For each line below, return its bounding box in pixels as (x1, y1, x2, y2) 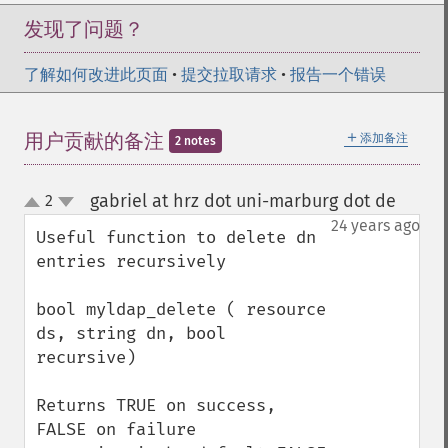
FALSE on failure (36, 419, 196, 440)
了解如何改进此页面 (24, 65, 168, 84)
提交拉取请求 (181, 65, 277, 84)
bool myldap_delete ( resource (36, 299, 326, 320)
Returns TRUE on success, (36, 395, 276, 416)
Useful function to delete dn (36, 227, 316, 248)
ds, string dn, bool (36, 323, 226, 344)
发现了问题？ (24, 17, 144, 41)
